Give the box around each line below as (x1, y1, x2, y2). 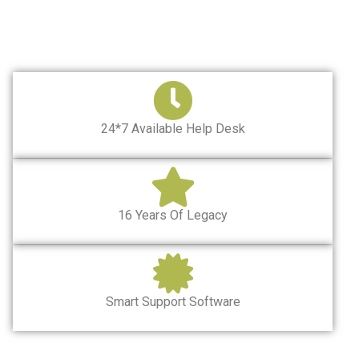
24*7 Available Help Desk (100, 120, 245, 136)
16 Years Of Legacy (118, 207, 228, 223)
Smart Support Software (105, 293, 240, 309)
